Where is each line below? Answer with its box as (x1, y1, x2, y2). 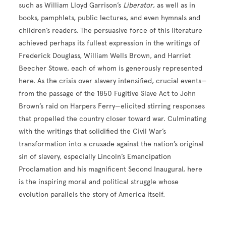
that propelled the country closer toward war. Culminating (19, 115, 207, 123)
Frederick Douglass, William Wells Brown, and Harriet (19, 51, 191, 60)
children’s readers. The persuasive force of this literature (19, 26, 203, 35)
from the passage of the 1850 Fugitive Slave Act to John (19, 89, 196, 98)
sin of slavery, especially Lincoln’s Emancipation (19, 152, 172, 161)
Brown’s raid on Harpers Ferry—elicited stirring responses (19, 102, 205, 110)
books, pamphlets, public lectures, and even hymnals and (19, 14, 201, 22)
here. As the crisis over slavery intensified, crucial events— (19, 77, 207, 85)
